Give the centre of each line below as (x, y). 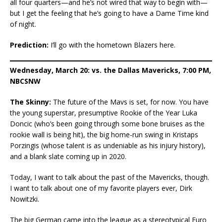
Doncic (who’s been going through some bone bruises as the (107, 123)
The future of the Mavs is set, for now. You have (130, 102)
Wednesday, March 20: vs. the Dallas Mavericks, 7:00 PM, (111, 70)
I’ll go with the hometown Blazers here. (112, 45)
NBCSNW (25, 81)
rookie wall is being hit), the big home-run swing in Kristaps (104, 134)
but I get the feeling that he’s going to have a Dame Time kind (109, 13)
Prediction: (29, 45)
